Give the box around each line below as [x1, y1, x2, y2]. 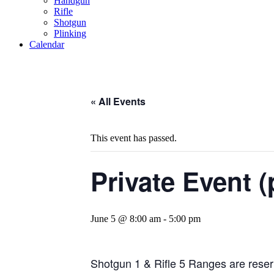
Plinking [54, 28, 86, 39]
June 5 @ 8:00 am [91, 213, 161, 224]
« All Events [91, 94, 146, 108]
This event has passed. [91, 133, 177, 143]
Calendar [29, 39, 64, 50]
